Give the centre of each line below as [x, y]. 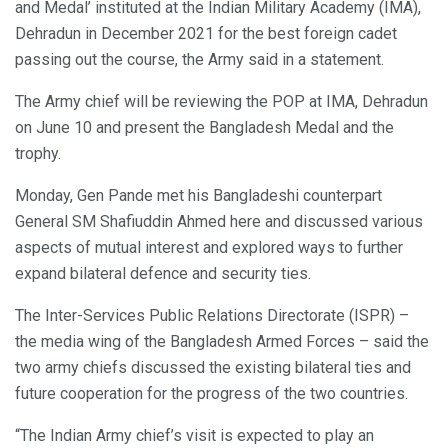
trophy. [38, 153]
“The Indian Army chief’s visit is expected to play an [194, 435]
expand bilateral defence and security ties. [163, 273]
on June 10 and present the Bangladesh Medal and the [204, 127]
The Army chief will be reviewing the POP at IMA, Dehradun [221, 101]
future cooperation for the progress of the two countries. [211, 393]
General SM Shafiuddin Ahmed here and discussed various [219, 221]
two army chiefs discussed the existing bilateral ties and [213, 367]
